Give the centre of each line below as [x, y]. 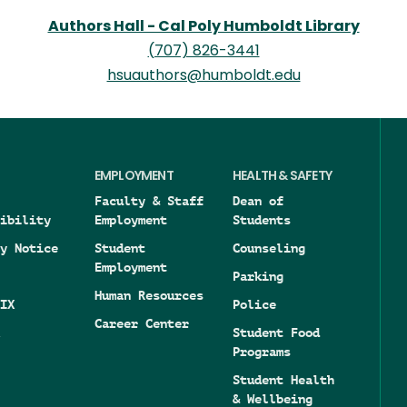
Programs [262, 351]
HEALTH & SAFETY [282, 176]
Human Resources [149, 295]
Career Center [141, 323]
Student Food [276, 332]
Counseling [269, 248]
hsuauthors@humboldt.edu [203, 76]
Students [262, 219]
